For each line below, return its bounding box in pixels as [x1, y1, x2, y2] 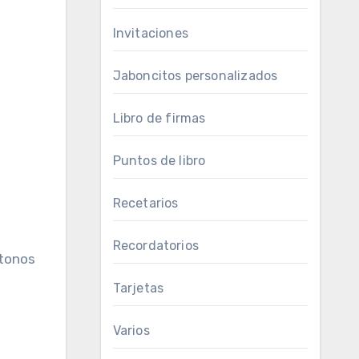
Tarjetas [112, 280, 164, 296]
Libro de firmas [112, 111, 206, 126]
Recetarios [112, 196, 179, 211]
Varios [112, 323, 150, 338]
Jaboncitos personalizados [112, 68, 278, 83]
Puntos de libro [112, 153, 206, 168]
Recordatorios [112, 238, 200, 253]
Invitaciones [112, 26, 188, 41]
